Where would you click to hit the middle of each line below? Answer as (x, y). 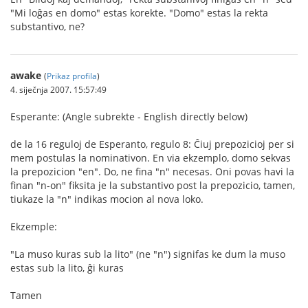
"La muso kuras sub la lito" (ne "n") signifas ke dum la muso (148, 254)
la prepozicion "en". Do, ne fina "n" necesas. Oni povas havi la (152, 172)
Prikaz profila (72, 76)
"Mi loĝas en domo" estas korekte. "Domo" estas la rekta (139, 13)
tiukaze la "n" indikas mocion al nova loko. (107, 199)
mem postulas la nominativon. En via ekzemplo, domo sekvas (151, 158)
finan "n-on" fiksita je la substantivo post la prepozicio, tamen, (153, 185)
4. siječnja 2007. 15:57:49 (58, 89)
